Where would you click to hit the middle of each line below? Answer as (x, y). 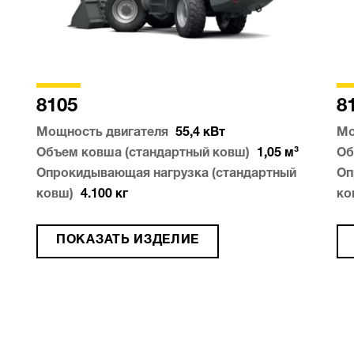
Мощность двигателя (102, 133)
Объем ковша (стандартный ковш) (143, 154)
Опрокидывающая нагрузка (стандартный (166, 174)
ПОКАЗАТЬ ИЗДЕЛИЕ (128, 241)
